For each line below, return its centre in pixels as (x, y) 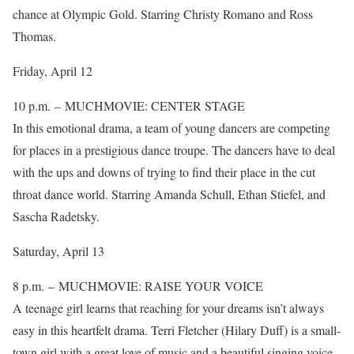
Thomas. (34, 36)
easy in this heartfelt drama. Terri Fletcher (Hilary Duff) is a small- (177, 330)
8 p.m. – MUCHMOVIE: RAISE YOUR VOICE (138, 286)
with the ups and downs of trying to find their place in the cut (164, 172)
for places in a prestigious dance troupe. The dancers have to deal (174, 150)
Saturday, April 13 (58, 251)
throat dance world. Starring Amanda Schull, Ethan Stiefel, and (169, 194)
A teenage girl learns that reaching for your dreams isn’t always (168, 308)
